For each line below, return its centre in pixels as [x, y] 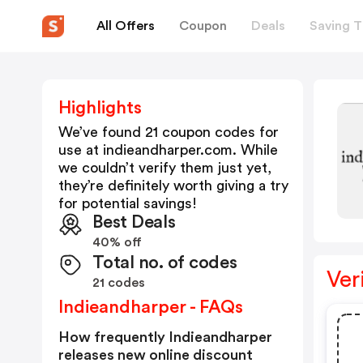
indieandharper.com [168, 150]
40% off [117, 242]
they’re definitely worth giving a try [173, 186]
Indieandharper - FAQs [151, 307]
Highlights [100, 108]
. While [255, 150]
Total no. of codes [165, 263]
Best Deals [134, 222]
